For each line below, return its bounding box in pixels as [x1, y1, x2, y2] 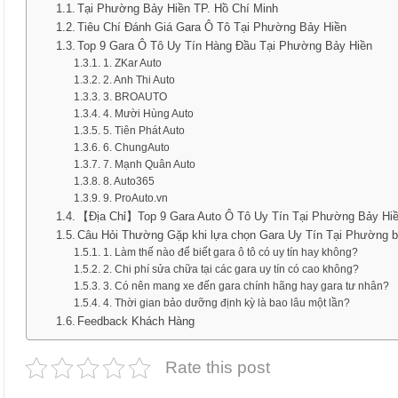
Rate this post [165, 358, 270, 377]
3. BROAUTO [102, 91, 167, 102]
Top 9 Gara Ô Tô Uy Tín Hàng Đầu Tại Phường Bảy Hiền [77, 39, 373, 52]
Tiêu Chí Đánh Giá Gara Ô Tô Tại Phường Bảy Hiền [77, 20, 347, 34]
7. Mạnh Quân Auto [102, 158, 195, 170]
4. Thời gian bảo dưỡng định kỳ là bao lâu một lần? [102, 297, 350, 308]
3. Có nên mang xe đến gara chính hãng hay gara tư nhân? [102, 280, 389, 291]
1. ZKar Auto [102, 57, 162, 68]
